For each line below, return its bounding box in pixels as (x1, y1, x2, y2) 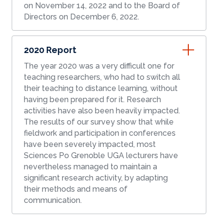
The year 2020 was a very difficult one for (24, 61, 174, 71)
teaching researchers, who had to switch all (24, 73, 180, 82)
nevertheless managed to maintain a (24, 162, 157, 172)
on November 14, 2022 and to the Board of (24, 1, 180, 11)
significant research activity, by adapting (24, 173, 168, 183)
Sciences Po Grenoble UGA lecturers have (24, 151, 178, 161)
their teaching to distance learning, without (24, 84, 178, 93)
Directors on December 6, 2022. (24, 12, 139, 22)
